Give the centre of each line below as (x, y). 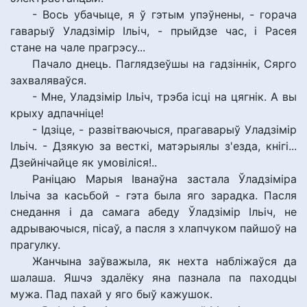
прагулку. (35, 245)
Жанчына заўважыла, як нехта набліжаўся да (164, 261)
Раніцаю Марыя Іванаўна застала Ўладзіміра (164, 179)
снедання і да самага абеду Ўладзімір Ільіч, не (153, 212)
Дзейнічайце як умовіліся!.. (84, 162)
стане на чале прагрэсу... (78, 47)
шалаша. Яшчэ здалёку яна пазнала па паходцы (153, 278)
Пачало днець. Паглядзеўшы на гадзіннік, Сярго (164, 64)
